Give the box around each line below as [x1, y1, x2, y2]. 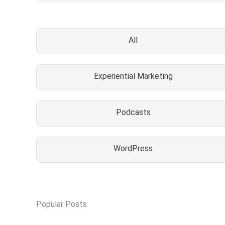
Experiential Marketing [93, 71, 173, 81]
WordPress [114, 143, 153, 153]
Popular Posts [36, 199, 87, 209]
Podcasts [116, 107, 151, 117]
